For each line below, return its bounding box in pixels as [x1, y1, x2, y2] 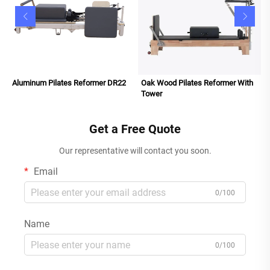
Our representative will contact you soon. [58, 146, 212, 156]
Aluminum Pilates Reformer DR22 [12, 78, 126, 88]
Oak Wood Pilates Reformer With [141, 78, 253, 88]
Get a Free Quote [89, 122, 181, 137]
